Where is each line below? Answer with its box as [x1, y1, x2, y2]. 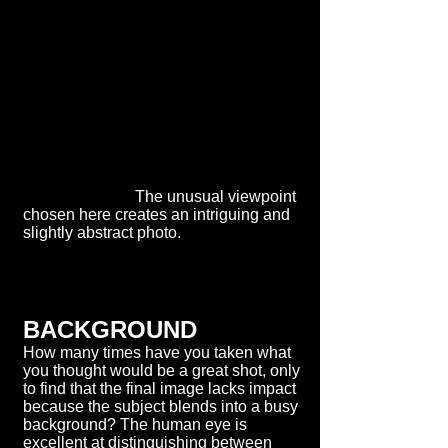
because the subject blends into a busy [23, 398, 298, 415]
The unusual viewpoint [23, 188, 296, 205]
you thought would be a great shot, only [23, 362, 300, 379]
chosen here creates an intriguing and [23, 206, 290, 223]
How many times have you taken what [23, 344, 291, 361]
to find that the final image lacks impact [23, 380, 296, 397]
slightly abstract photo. [23, 224, 185, 241]
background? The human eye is [23, 416, 247, 433]
